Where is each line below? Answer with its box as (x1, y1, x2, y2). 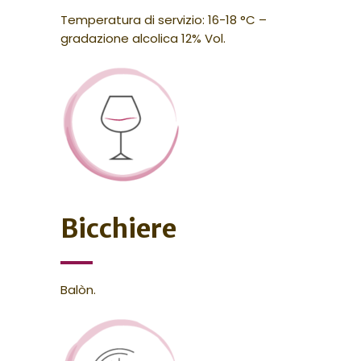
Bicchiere (60, 213, 176, 246)
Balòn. (60, 281, 96, 299)
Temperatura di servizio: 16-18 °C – (60, 11, 267, 29)
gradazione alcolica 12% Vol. (60, 30, 226, 48)
